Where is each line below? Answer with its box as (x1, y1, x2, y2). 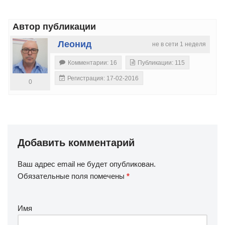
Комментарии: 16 (68, 59, 117, 66)
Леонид (58, 39, 91, 49)
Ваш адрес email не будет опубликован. (18, 159, 156, 168)
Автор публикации (13, 21, 96, 32)
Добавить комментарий (18, 137, 135, 148)
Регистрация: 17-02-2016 (67, 74, 139, 82)
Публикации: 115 (138, 59, 185, 66)
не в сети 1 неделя (152, 40, 206, 48)
